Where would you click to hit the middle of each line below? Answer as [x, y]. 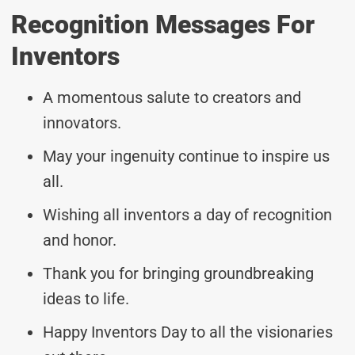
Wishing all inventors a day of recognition [187, 214]
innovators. [82, 122]
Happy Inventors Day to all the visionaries [188, 332]
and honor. [80, 240]
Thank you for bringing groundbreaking [178, 273]
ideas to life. [86, 298]
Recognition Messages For [163, 24]
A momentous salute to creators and [172, 97]
